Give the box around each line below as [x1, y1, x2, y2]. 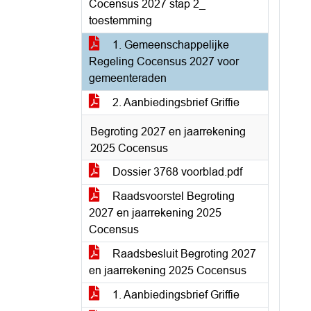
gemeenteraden [89, 72, 167, 84]
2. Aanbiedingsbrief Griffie [110, 96, 239, 108]
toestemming [89, 15, 152, 26]
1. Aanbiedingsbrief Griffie [110, 289, 239, 301]
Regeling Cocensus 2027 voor [89, 56, 239, 67]
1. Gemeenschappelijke [110, 39, 229, 51]
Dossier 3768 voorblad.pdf [110, 166, 242, 178]
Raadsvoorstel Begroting [110, 190, 235, 202]
